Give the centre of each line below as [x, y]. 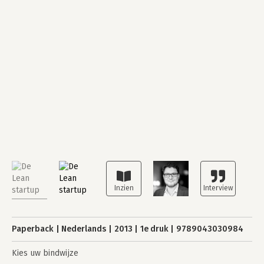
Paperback [33, 229]
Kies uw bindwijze [45, 253]
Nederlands [84, 229]
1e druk [154, 229]
